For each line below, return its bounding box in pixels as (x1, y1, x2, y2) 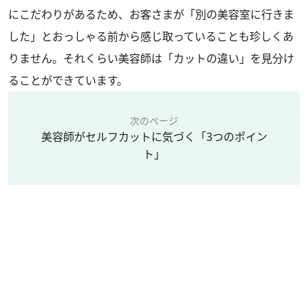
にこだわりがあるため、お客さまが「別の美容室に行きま (8, 7, 294, 23)
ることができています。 (8, 73, 128, 89)
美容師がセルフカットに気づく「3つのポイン (41, 129, 267, 145)
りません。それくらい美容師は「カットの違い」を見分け (8, 51, 294, 67)
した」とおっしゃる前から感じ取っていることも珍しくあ (8, 29, 294, 45)
